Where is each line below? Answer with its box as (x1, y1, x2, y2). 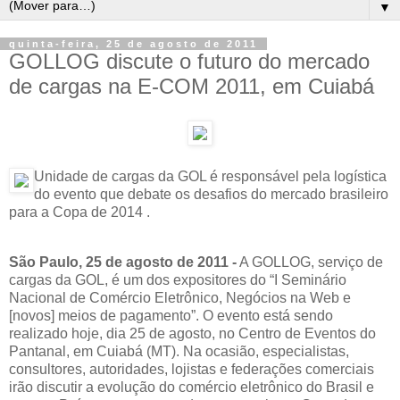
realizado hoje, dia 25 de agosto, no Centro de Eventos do (9, 325, 376, 341)
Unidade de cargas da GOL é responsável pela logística (34, 168, 387, 184)
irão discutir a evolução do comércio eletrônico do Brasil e (9, 379, 374, 395)
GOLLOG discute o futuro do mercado (9, 49, 370, 73)
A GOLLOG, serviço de (237, 254, 383, 270)
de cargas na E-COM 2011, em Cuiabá (9, 74, 374, 98)
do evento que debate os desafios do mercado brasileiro (34, 186, 388, 202)
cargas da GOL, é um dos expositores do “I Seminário (9, 271, 346, 287)
